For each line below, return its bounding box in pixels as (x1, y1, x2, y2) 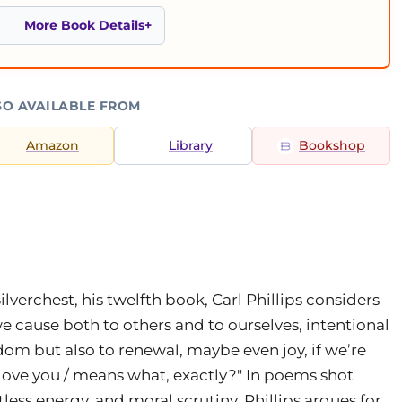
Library (169, 138, 213, 153)
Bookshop (299, 138, 365, 153)
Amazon (26, 138, 79, 153)
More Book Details (24, 18, 144, 32)
